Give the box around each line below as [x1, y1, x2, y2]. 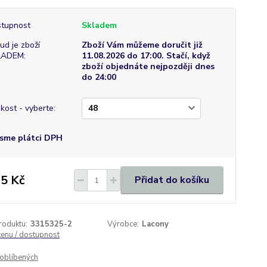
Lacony [142, 219, 169, 229]
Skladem [81, 20, 117, 31]
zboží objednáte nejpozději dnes [81, 61, 215, 72]
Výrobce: [107, 219, 139, 229]
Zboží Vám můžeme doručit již [81, 39, 203, 51]
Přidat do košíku [134, 173, 209, 187]
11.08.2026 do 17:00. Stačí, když [81, 50, 210, 61]
